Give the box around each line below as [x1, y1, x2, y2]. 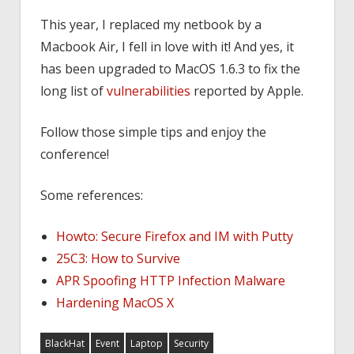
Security [174, 336, 209, 350]
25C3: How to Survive [56, 250, 180, 268]
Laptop [130, 336, 163, 350]
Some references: [40, 186, 143, 205]
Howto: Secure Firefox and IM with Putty [56, 228, 293, 246]
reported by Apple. [190, 82, 303, 100]
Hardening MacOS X [56, 294, 174, 312]
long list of [40, 82, 107, 100]
